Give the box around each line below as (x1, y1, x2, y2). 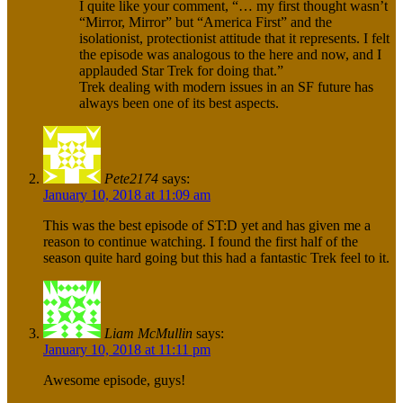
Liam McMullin (104, 326, 193, 342)
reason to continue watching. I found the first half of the (43, 234, 358, 250)
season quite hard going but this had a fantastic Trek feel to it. (43, 250, 390, 266)
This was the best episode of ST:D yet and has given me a (43, 218, 371, 234)
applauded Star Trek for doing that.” (79, 63, 283, 79)
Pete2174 (104, 171, 158, 187)
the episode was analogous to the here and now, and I (79, 47, 381, 63)
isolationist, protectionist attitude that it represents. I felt (79, 31, 390, 47)
